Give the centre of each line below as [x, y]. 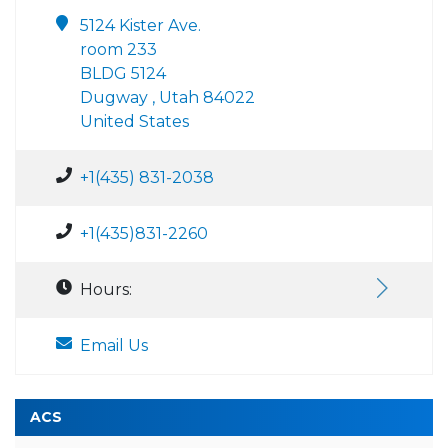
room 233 [118, 49]
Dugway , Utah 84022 [167, 97]
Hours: [106, 289]
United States [134, 121]
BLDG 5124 [123, 73]
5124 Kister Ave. [140, 25]
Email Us [114, 345]
